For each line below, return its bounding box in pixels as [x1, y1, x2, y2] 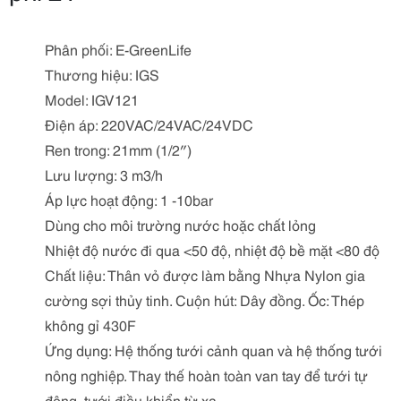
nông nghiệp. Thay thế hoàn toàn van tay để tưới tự [45, 364, 368, 385]
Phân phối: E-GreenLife [45, 38, 192, 59]
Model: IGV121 [45, 89, 139, 109]
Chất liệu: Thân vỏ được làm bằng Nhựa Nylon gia [45, 264, 365, 285]
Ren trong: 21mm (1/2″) [45, 139, 192, 159]
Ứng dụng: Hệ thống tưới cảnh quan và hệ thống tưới [45, 339, 382, 360]
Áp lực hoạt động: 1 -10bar [45, 189, 213, 209]
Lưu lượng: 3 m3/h [45, 164, 163, 184]
